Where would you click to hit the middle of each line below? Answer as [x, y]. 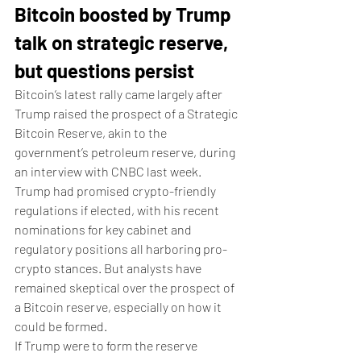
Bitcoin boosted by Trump [124, 14]
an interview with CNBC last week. [109, 171]
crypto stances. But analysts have [109, 268]
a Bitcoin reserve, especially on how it [119, 307]
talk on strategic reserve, [123, 42]
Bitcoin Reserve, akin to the [92, 133]
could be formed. [62, 326]
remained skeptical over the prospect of [126, 287]
